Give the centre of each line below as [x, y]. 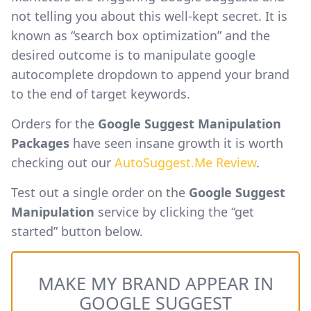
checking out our [63, 162]
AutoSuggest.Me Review [185, 162]
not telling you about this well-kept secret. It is [149, 16]
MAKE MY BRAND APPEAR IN [155, 283]
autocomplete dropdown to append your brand [150, 74]
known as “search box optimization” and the [141, 35]
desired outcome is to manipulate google [133, 54]
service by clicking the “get [176, 211]
